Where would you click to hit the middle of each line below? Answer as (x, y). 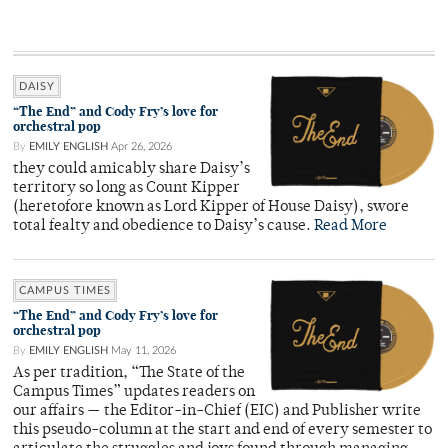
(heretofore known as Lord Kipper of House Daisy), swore (211, 207)
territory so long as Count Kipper (126, 188)
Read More (350, 226)
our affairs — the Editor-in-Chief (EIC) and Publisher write (217, 411)
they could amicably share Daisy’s (131, 169)
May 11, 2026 (143, 350)
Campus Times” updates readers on (134, 392)
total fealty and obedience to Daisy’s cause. (163, 226)
